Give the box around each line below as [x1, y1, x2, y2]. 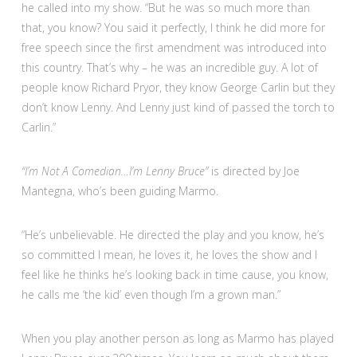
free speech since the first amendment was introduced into [21, 39, 327, 55]
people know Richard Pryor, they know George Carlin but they [21, 79, 335, 95]
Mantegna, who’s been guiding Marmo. [21, 182, 218, 198]
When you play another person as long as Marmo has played [21, 331, 334, 347]
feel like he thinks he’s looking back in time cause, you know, [21, 267, 328, 283]
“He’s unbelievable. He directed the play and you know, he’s [21, 227, 324, 243]
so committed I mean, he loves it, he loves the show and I [21, 247, 317, 263]
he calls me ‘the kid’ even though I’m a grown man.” [21, 287, 280, 303]
